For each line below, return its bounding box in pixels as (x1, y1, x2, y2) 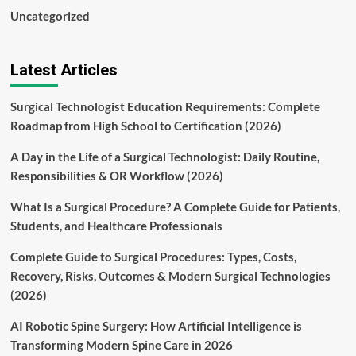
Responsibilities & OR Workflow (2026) (10, 168, 223, 184)
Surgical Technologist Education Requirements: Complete (10, 99, 320, 114)
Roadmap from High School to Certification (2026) (10, 118, 281, 133)
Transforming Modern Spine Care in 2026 (10, 338, 233, 353)
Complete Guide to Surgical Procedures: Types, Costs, (10, 250, 296, 265)
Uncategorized (10, 9, 90, 24)
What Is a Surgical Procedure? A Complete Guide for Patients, (10, 199, 340, 215)
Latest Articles (10, 60, 118, 80)
